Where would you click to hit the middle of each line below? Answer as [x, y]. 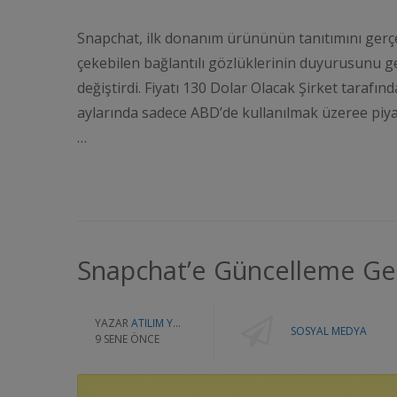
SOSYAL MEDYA [329, 331]
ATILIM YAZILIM [152, 323]
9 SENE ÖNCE [127, 339]
